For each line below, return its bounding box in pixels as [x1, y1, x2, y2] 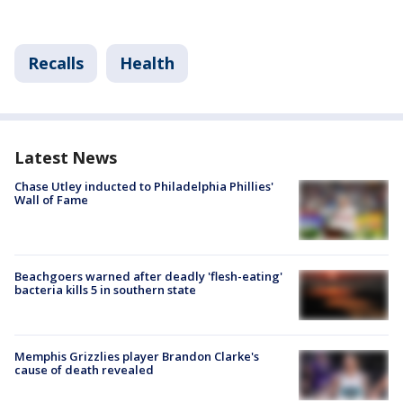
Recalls [28, 52, 84, 75]
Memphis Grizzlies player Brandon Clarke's [14, 348, 259, 365]
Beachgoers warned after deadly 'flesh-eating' [14, 267, 282, 284]
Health [120, 52, 175, 75]
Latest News [14, 147, 117, 169]
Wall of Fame [14, 192, 88, 209]
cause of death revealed [14, 362, 154, 379]
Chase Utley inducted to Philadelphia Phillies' [14, 178, 273, 195]
